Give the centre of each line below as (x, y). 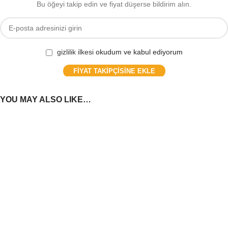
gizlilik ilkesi (75, 52)
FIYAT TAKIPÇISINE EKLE (114, 71)
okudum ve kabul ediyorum (138, 52)
